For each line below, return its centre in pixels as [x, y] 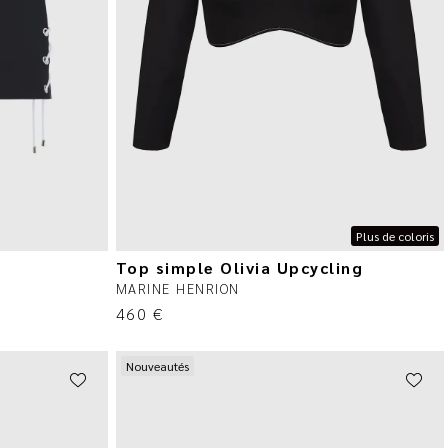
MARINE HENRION [177, 287]
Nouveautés [157, 365]
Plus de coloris [395, 235]
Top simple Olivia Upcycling [239, 267]
